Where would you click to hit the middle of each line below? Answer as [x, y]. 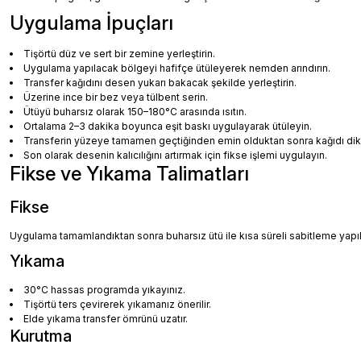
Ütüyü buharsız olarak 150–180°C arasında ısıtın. [135, 112]
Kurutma [41, 336]
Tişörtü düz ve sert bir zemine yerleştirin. [119, 54]
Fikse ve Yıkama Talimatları [129, 174]
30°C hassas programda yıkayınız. [104, 290]
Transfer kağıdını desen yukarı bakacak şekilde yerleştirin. [160, 83]
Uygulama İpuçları [91, 23]
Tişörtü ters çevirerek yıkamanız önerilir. [117, 304]
